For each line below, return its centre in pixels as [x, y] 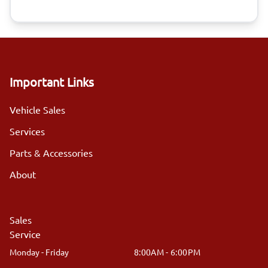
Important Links [52, 82]
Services [27, 131]
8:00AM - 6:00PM [167, 252]
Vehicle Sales [37, 110]
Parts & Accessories [51, 153]
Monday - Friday [39, 252]
